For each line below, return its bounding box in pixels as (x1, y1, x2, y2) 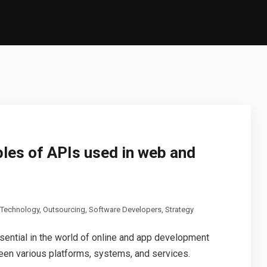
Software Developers (89, 205, 162, 214)
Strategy (165, 205, 194, 214)
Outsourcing (43, 205, 85, 214)
